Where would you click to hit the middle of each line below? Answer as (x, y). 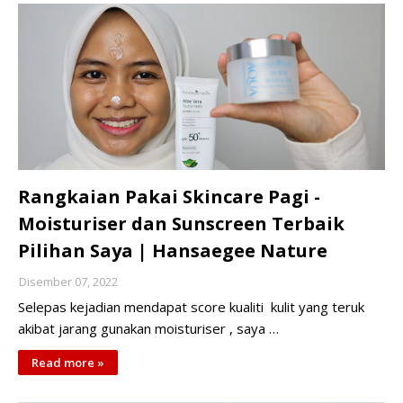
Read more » (68, 363)
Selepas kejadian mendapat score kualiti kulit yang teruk (191, 307)
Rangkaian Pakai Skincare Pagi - (169, 197)
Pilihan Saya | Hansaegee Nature (173, 251)
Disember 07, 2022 (68, 282)
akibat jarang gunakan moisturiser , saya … (148, 328)
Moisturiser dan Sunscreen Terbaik (181, 224)
